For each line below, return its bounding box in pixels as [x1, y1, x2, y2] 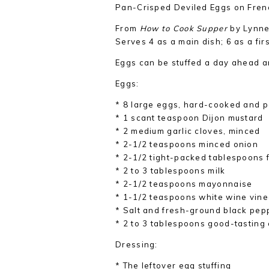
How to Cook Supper [139, 23, 228, 33]
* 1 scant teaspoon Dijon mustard [115, 113, 264, 122]
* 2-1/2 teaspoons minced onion [115, 139, 258, 149]
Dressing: [115, 240, 158, 249]
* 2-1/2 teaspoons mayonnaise [115, 179, 253, 189]
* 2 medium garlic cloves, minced [115, 126, 261, 136]
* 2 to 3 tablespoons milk [115, 166, 226, 175]
